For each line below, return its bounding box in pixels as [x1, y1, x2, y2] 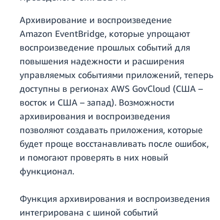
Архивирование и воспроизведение [20, 14, 172, 26]
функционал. [20, 165, 74, 177]
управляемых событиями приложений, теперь [20, 69, 213, 81]
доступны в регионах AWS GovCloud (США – [20, 83, 203, 94]
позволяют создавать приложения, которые [20, 124, 203, 136]
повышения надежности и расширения [20, 55, 184, 67]
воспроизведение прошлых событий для [20, 42, 190, 53]
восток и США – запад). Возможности [20, 97, 174, 108]
